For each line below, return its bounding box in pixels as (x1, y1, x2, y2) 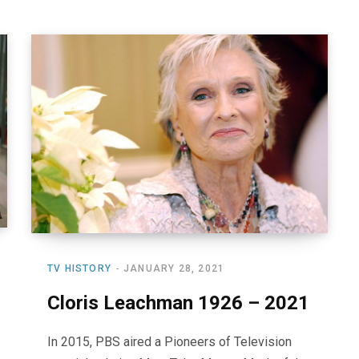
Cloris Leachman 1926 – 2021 (47, 291, 309, 314)
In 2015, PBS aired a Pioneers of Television (47, 333, 292, 349)
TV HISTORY (47, 262, 111, 274)
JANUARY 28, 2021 (123, 262, 225, 274)
